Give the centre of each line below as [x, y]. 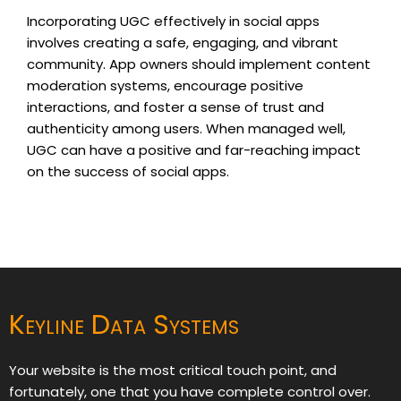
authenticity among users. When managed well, [186, 129]
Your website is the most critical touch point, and [173, 371]
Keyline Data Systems [124, 325]
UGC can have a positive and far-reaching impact [194, 150]
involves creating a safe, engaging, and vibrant [183, 43]
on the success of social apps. [128, 172]
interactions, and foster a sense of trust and [175, 107]
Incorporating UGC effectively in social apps [173, 21]
